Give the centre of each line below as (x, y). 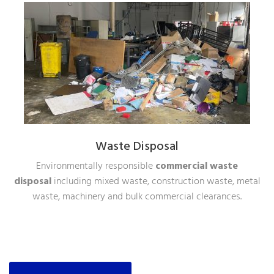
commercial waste (197, 167)
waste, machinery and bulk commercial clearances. (137, 197)
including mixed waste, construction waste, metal (156, 182)
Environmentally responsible (96, 167)
